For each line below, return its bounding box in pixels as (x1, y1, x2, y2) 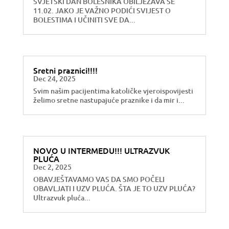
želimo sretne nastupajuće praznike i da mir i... (33, 95, 185, 105)
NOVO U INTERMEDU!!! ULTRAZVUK (33, 145, 170, 156)
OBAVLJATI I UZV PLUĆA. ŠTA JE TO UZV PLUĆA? (33, 184, 195, 194)
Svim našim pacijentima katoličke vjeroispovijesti (33, 86, 193, 96)
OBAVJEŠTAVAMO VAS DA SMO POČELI (33, 174, 165, 185)
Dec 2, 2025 (33, 162, 72, 172)
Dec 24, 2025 (33, 74, 76, 84)
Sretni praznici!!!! (33, 64, 98, 76)
